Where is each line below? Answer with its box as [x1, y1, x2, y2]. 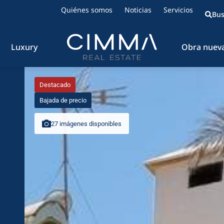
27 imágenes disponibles [50, 119, 121, 127]
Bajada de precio [39, 96, 86, 104]
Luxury [11, 41, 37, 52]
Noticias [124, 5, 152, 14]
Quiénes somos [61, 5, 113, 14]
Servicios [163, 5, 193, 14]
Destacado [39, 81, 70, 88]
